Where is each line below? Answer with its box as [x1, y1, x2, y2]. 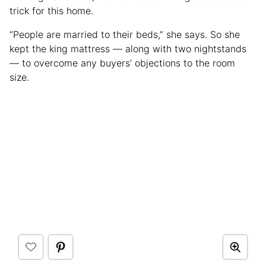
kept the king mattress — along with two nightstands [9, 43, 246, 55]
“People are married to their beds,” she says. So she [9, 28, 240, 41]
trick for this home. [9, 5, 93, 17]
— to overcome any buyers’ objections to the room [9, 57, 235, 69]
